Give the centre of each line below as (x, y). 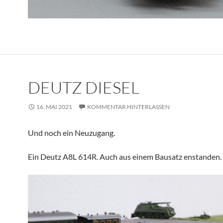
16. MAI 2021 (54, 107)
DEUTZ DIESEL (84, 87)
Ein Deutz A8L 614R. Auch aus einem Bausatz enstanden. (125, 156)
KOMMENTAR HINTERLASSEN (128, 107)
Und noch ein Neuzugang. (71, 132)
